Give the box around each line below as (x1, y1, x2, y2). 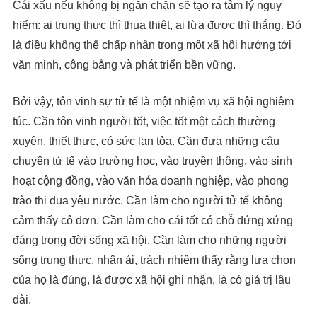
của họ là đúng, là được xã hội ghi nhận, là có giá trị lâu (13, 274, 291, 287)
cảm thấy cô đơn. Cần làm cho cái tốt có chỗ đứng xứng (13, 214, 293, 227)
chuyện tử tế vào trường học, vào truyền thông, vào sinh (13, 155, 292, 168)
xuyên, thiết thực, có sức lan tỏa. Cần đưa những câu (13, 135, 279, 148)
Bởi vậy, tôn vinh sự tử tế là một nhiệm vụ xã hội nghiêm (13, 96, 294, 108)
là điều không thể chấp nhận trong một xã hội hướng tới (13, 39, 292, 52)
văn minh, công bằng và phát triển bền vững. (13, 59, 236, 71)
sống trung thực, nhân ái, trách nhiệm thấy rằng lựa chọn (13, 254, 296, 267)
